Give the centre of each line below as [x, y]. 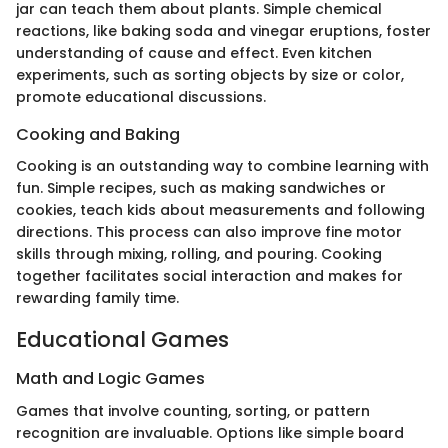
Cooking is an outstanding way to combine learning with [222, 165]
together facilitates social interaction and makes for [209, 275]
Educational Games [122, 339]
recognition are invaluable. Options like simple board [210, 432]
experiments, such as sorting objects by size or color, [210, 74]
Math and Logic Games [110, 379]
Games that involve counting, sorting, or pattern [193, 410]
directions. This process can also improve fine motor [209, 231]
